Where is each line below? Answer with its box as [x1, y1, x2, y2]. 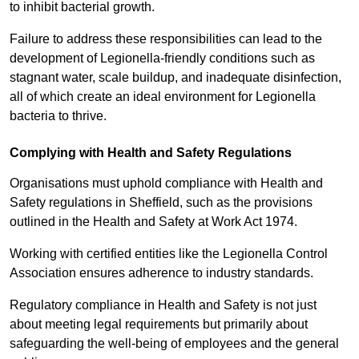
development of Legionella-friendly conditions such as [10, 51, 315, 66]
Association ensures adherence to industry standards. [10, 266, 313, 280]
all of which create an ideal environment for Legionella [10, 90, 316, 104]
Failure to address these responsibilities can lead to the [10, 32, 322, 46]
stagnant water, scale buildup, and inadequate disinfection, [10, 71, 341, 85]
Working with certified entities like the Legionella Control [10, 247, 328, 261]
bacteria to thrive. [10, 109, 107, 123]
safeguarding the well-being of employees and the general [10, 337, 339, 351]
